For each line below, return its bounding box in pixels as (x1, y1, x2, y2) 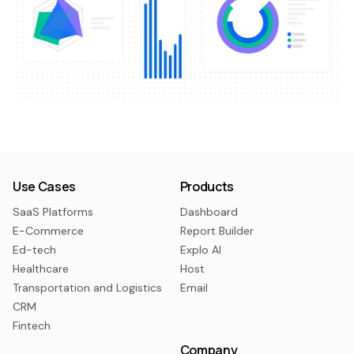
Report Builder (179, 223, 254, 238)
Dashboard (179, 204, 238, 219)
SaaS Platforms (13, 204, 93, 219)
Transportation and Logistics (13, 280, 162, 295)
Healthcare (13, 261, 69, 276)
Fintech (13, 318, 51, 333)
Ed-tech (13, 242, 56, 257)
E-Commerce (13, 223, 84, 238)
